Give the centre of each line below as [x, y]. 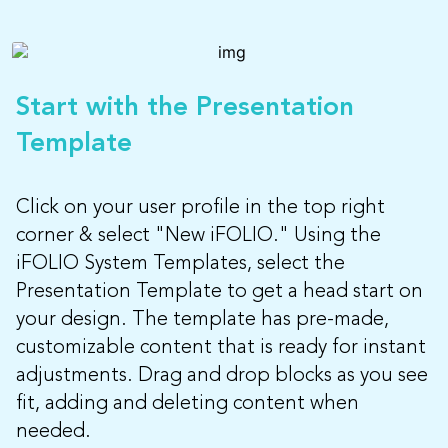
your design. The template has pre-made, [202, 319]
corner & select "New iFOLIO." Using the [198, 235]
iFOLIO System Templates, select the [180, 263]
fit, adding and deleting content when [187, 403]
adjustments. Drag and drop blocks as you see [222, 375]
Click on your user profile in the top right [200, 207]
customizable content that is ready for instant [221, 347]
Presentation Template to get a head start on [219, 291]
